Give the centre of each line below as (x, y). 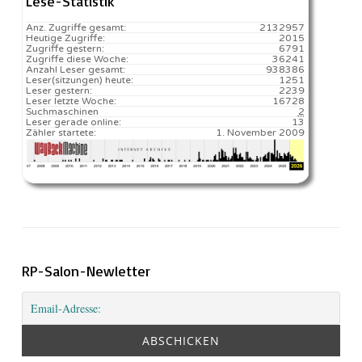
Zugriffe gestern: (65, 48)
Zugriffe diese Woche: (77, 59)
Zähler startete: (61, 132)
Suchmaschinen (62, 111)
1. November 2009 (260, 132)
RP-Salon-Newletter (86, 270)
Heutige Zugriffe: (65, 38)
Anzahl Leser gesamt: (76, 69)
